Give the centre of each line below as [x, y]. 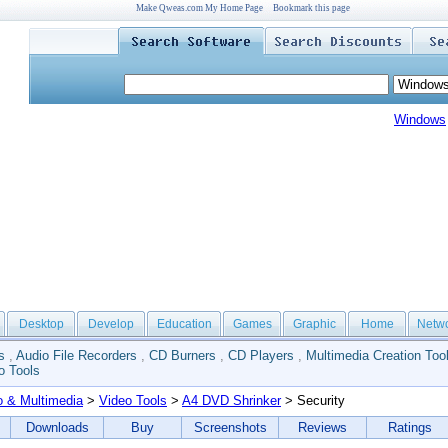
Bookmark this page [311, 8]
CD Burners [182, 355]
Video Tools [133, 400]
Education [184, 324]
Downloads [57, 427]
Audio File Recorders [76, 355]
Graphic [314, 324]
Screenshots [230, 427]
